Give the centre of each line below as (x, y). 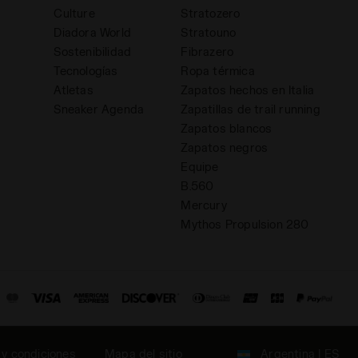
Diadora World (93, 33)
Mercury (204, 205)
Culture (74, 14)
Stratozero (211, 14)
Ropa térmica (218, 71)
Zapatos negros (225, 148)
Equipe (200, 167)
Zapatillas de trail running (251, 109)
